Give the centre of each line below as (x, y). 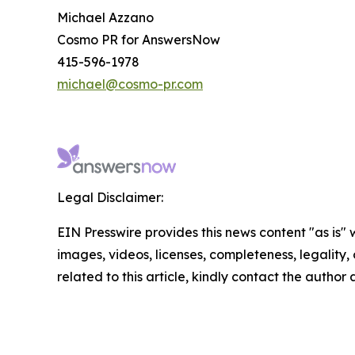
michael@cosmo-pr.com (130, 84)
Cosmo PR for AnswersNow (139, 40)
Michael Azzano (105, 18)
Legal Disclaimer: (110, 198)
